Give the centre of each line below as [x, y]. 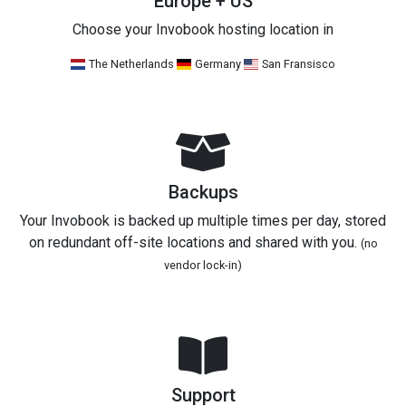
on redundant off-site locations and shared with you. [194, 242]
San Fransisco [298, 63]
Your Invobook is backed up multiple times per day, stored [203, 220]
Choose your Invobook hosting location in [203, 29]
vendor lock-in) [203, 265]
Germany [218, 63]
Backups [203, 192]
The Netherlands [131, 63]
